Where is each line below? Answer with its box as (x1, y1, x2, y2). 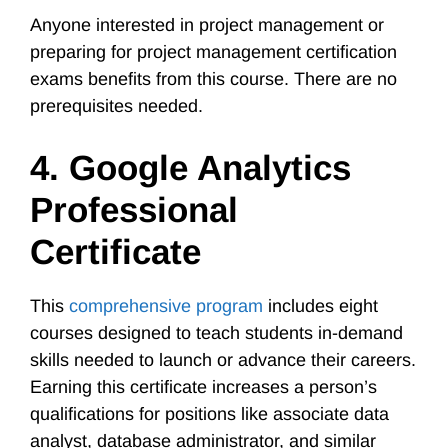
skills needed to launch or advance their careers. (30, 350, 416, 370)
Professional (30, 190, 238, 229)
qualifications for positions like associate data (30, 404, 389, 424)
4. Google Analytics (30, 148, 351, 187)
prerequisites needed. (30, 96, 208, 116)
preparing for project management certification (30, 42, 397, 62)
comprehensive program (69, 296, 263, 316)
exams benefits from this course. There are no (30, 69, 397, 89)
